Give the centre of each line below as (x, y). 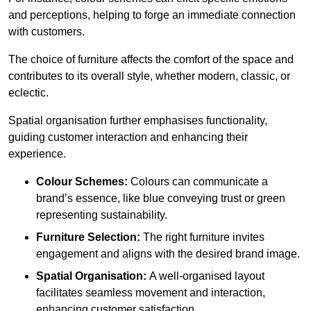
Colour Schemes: (82, 181)
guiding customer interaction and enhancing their (128, 137)
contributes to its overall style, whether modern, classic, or (149, 76)
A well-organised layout (205, 276)
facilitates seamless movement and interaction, (151, 292)
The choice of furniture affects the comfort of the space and (151, 59)
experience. (37, 153)
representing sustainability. (102, 215)
